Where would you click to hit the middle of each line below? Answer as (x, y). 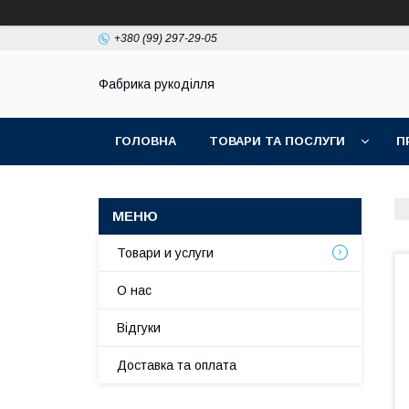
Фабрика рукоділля (157, 84)
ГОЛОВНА (146, 141)
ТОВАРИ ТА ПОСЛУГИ (277, 141)
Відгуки (139, 328)
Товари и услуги (165, 253)
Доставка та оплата (177, 365)
